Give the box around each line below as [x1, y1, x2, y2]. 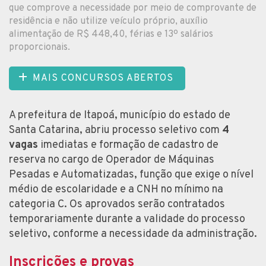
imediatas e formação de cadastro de [38, 138, 218, 152]
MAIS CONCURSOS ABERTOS [33, 72, 173, 84]
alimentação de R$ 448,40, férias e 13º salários [9, 28, 213, 40]
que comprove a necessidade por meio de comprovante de [9, 2, 256, 14]
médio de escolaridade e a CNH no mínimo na [9, 182, 223, 197]
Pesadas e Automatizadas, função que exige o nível [9, 167, 254, 182]
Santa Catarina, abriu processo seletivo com [9, 123, 222, 137]
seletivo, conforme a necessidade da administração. [9, 227, 257, 241]
